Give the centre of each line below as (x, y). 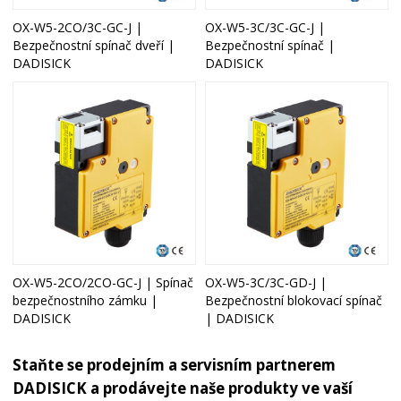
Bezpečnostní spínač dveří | (94, 46)
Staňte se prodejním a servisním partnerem (175, 365)
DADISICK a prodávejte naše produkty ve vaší (183, 388)
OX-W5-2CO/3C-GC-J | (78, 28)
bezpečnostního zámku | (85, 300)
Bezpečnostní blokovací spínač (294, 300)
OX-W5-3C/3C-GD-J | (266, 282)
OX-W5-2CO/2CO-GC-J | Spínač (103, 282)
